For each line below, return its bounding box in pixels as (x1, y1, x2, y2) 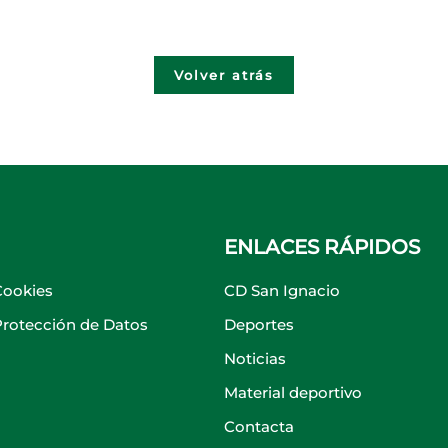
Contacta (224, 417, 294, 436)
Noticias (224, 349, 286, 368)
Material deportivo (224, 383, 362, 402)
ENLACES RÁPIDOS (224, 235, 420, 259)
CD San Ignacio (224, 281, 340, 300)
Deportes (224, 315, 294, 334)
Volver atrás (174, 67, 274, 83)
